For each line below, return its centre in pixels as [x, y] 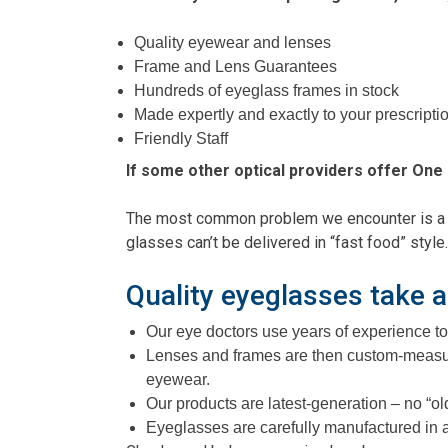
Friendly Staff [181, 138]
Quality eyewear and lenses [232, 42]
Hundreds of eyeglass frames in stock [266, 90]
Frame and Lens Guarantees [235, 66]
